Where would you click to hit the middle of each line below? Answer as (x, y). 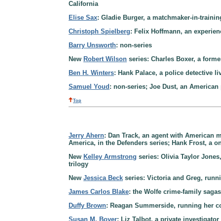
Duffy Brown (87, 205)
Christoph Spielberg (99, 31)
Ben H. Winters (91, 73)
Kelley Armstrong (110, 156)
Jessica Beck (103, 178)
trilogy (78, 164)
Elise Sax (83, 18)
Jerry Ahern (86, 135)
